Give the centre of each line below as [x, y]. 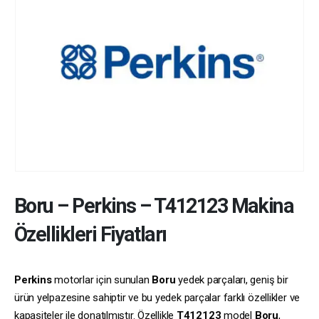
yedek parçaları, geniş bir [232, 279]
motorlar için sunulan [102, 279]
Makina [261, 205]
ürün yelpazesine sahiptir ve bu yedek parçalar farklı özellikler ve [157, 297]
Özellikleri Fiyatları [90, 234]
